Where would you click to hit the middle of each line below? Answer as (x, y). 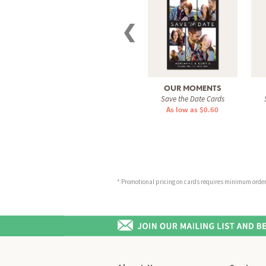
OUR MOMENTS (192, 88)
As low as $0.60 (192, 109)
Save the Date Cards (192, 99)
